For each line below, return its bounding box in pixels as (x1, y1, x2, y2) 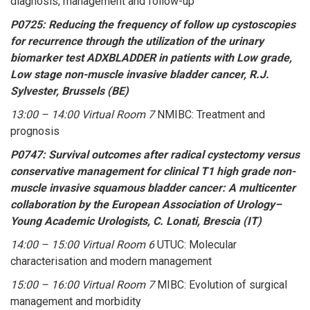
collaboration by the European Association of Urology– (10, 197, 282, 211)
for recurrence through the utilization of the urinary (10, 34, 264, 48)
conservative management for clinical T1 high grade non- (10, 164, 295, 178)
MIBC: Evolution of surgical (154, 277, 287, 291)
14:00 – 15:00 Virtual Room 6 (10, 237, 154, 251)
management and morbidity (10, 294, 141, 308)
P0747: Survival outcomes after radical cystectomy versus (10, 147, 300, 161)
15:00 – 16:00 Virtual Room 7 (10, 277, 154, 291)
